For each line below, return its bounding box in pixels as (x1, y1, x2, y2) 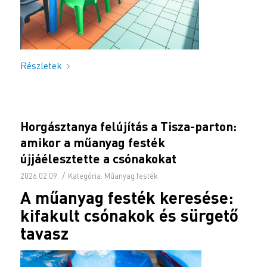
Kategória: (67, 171, 104, 181)
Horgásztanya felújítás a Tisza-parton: (20, 119, 237, 134)
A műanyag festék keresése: (20, 187, 234, 208)
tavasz (20, 223, 69, 244)
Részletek (20, 59, 62, 72)
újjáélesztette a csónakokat (20, 151, 176, 166)
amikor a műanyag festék (20, 135, 165, 150)
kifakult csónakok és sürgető (20, 205, 238, 226)
